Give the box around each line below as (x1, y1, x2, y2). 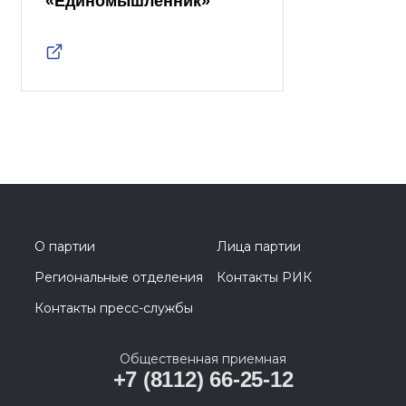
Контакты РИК (217, 269, 312, 286)
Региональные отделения (34, 269, 203, 286)
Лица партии (217, 238, 301, 256)
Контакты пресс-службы (34, 300, 193, 317)
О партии (34, 238, 95, 256)
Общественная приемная (120, 351, 286, 368)
